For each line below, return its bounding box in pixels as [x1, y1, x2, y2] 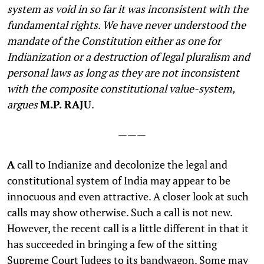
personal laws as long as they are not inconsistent [7, 65, 239, 80]
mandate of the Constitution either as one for [7, 33, 221, 48]
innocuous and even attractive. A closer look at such [7, 189, 249, 203]
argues [7, 97, 40, 111]
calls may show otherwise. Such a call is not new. [7, 204, 232, 219]
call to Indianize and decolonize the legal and [15, 157, 227, 171]
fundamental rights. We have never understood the [7, 17, 246, 32]
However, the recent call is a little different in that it [7, 220, 249, 235]
